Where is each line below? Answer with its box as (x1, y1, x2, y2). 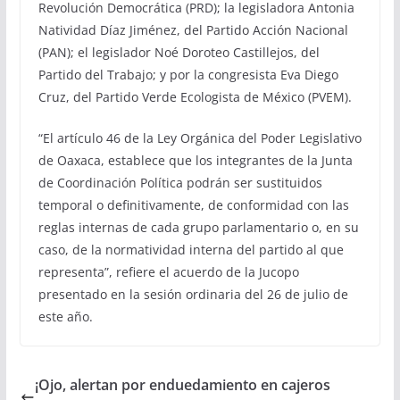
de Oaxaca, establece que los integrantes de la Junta (37, 152, 353, 169)
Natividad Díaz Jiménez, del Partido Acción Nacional (37, 21, 348, 38)
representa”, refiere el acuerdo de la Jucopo (37, 263, 299, 280)
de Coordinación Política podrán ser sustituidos (37, 174, 322, 191)
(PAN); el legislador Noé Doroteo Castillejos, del (37, 44, 320, 61)
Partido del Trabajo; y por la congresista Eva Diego (37, 66, 338, 83)
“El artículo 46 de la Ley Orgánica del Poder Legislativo (37, 129, 362, 146)
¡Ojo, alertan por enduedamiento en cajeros (34, 375, 330, 395)
